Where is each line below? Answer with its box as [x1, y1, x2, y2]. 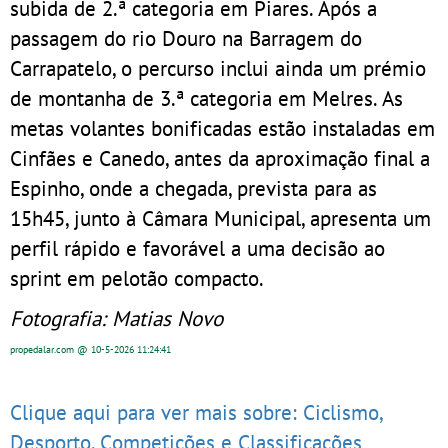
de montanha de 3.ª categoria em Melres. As [10, 84, 403, 113]
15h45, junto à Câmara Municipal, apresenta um [10, 204, 431, 233]
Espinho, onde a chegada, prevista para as [10, 174, 377, 203]
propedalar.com [10, 343, 77, 357]
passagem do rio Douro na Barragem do [10, 24, 362, 53]
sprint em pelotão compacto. [10, 264, 264, 293]
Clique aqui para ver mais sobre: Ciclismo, [10, 398, 383, 427]
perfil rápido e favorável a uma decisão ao [10, 234, 385, 263]
